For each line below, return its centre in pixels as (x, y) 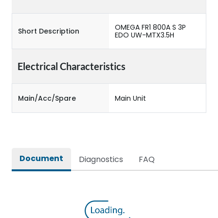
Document (41, 158)
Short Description (49, 31)
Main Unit (130, 98)
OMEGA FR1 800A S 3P (150, 27)
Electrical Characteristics (72, 66)
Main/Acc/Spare (47, 98)
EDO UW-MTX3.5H (145, 35)
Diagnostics (101, 159)
